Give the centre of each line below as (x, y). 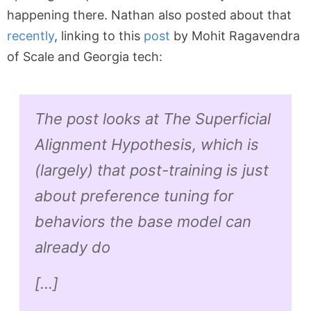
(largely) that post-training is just (151, 170)
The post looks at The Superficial (152, 119)
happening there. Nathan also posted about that (149, 15)
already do (72, 247)
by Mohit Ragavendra (235, 35)
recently (31, 35)
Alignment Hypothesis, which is (146, 145)
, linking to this (99, 35)
